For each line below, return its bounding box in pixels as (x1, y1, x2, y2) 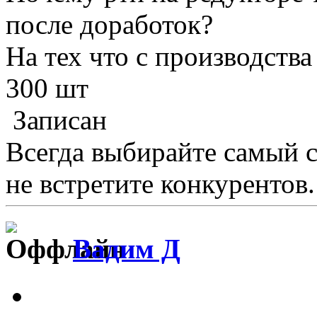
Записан (6, 104, 107, 135)
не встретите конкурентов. (6, 168, 315, 199)
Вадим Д (73, 234, 180, 265)
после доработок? (6, 8, 213, 40)
